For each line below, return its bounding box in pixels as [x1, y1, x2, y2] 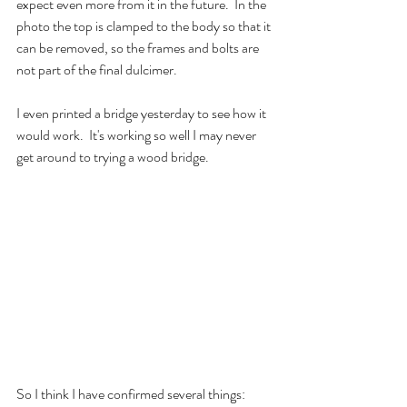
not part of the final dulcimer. [16, 59, 177, 80]
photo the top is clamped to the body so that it [16, 15, 273, 36]
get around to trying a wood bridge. [16, 146, 214, 167]
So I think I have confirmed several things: [16, 383, 245, 404]
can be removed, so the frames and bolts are [16, 37, 262, 58]
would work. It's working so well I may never [16, 124, 259, 145]
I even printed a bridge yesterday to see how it [16, 103, 269, 124]
